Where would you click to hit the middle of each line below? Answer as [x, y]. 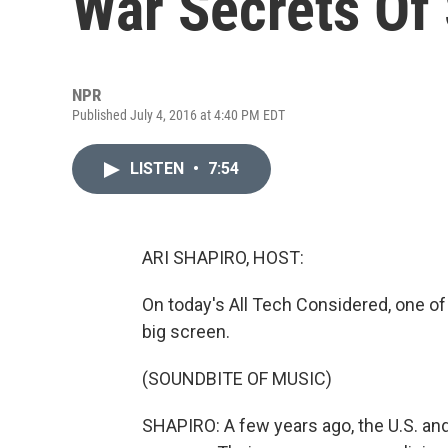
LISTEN [159, 168]
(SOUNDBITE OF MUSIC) [237, 378]
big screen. [186, 331]
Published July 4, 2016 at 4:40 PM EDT [178, 115]
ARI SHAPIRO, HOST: [223, 257]
